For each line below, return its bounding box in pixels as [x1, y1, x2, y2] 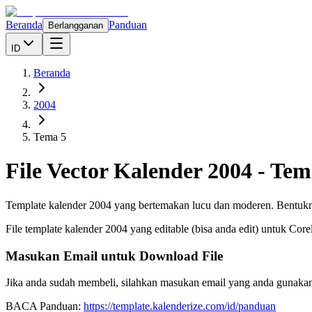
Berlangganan [48, 20, 103, 31]
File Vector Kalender [6, 158, 208, 184]
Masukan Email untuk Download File [6, 248, 223, 263]
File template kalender [6, 222, 105, 235]
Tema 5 [33, 131, 66, 143]
